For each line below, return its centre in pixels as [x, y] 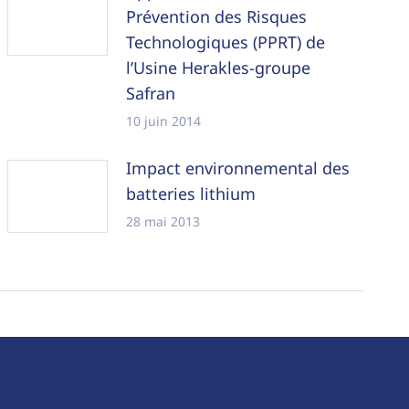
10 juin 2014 [164, 121]
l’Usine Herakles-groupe [219, 68]
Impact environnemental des [238, 168]
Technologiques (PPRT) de [226, 42]
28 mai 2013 [163, 222]
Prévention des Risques [217, 17]
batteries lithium [191, 194]
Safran [151, 94]
